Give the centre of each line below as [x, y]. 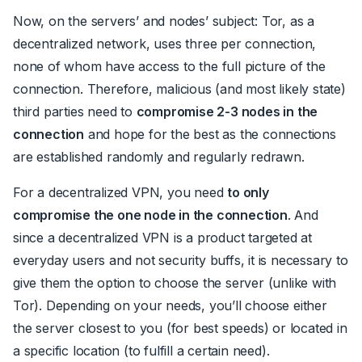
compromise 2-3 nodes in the [227, 111]
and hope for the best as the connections [210, 134]
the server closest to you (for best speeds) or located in [180, 328]
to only [248, 192]
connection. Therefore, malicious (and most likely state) [179, 88]
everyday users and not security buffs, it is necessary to [181, 260]
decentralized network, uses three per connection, [165, 43]
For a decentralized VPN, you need [120, 192]
